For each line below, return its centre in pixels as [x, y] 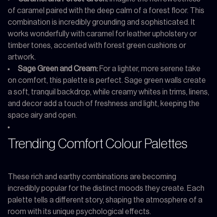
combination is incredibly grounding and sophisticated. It [101, 22]
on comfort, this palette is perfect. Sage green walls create [107, 80]
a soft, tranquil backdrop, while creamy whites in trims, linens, [108, 92]
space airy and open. [42, 115]
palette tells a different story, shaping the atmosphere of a [105, 200]
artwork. [22, 57]
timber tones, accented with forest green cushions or [97, 45]
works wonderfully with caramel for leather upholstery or [102, 34]
